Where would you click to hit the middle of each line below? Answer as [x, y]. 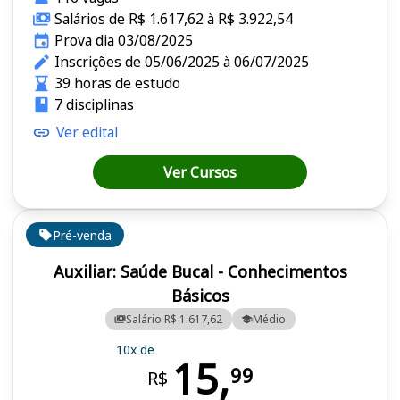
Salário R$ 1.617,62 [174, 319]
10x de [135, 349]
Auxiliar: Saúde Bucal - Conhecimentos [200, 272]
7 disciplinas [94, 105]
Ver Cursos [200, 173]
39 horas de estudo [117, 83]
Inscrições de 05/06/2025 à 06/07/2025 [181, 62]
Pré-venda [82, 235]
